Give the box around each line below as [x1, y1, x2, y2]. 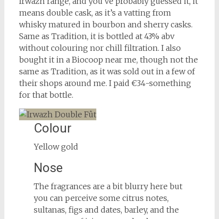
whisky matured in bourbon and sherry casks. [19, 19, 193, 29]
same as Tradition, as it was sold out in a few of [19, 66, 195, 76]
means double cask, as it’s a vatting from [19, 7, 171, 18]
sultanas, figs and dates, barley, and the [33, 205, 179, 215]
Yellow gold [33, 142, 78, 152]
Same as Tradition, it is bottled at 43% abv [19, 31, 175, 41]
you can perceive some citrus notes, [33, 193, 169, 203]
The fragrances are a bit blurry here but [33, 181, 182, 192]
